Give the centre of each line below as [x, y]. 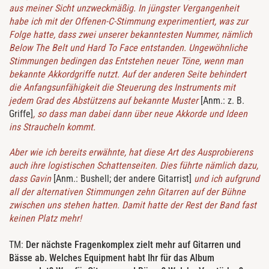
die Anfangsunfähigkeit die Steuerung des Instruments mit [122, 88]
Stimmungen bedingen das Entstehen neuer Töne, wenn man [126, 61]
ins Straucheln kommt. [52, 127]
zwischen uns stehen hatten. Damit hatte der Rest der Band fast [133, 205]
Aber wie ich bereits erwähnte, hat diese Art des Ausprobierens [131, 153]
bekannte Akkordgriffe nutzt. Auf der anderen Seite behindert [128, 74]
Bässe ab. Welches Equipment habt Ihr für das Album [112, 258]
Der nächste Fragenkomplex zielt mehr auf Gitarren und [133, 245]
